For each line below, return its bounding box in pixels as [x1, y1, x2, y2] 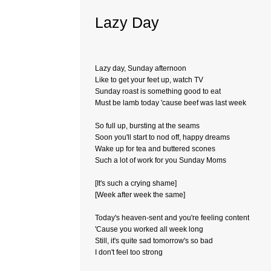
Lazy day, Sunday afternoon [95, 64, 186, 73]
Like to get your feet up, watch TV [95, 76, 203, 84]
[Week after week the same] [95, 191, 185, 199]
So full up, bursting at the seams [95, 122, 200, 130]
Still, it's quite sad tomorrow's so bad [95, 237, 213, 245]
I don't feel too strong [95, 248, 163, 256]
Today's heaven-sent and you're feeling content [95, 214, 249, 222]
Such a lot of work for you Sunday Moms [95, 156, 226, 165]
